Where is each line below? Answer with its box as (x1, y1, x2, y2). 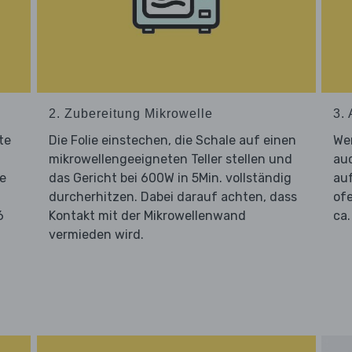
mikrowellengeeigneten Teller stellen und (48, 152, 292, 167)
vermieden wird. (48, 227, 144, 243)
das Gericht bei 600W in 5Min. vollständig (48, 170, 291, 186)
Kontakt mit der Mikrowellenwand (48, 208, 246, 224)
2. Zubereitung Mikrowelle (48, 107, 213, 121)
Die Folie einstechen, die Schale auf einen (48, 133, 296, 148)
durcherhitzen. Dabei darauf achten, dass (48, 189, 297, 205)
